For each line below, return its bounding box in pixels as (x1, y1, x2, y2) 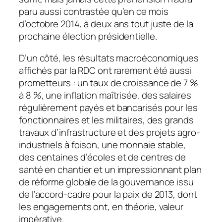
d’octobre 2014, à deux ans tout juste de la (19, 17, 193, 31)
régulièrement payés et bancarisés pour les (19, 101, 198, 114)
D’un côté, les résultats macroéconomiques (19, 51, 199, 64)
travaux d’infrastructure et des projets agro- (19, 125, 200, 139)
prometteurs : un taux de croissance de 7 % (19, 76, 198, 89)
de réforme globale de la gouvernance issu (19, 175, 194, 188)
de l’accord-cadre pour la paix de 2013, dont (19, 187, 197, 201)
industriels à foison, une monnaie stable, (19, 138, 186, 151)
